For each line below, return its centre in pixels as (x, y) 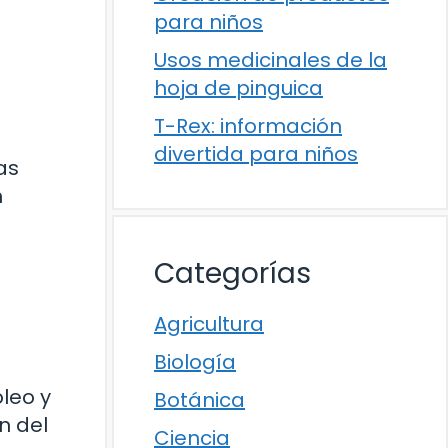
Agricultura (209, 324)
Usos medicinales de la (270, 60)
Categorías (232, 274)
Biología (195, 362)
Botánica (199, 400)
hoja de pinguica (238, 88)
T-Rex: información (248, 126)
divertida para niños (256, 154)
